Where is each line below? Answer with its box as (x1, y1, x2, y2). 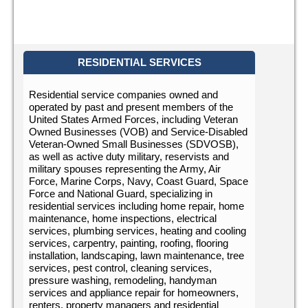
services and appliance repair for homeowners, (29, 286, 239, 298)
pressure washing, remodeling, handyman (29, 274, 217, 286)
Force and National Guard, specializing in (29, 187, 212, 199)
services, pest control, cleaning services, (29, 261, 212, 274)
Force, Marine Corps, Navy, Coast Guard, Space (29, 175, 248, 187)
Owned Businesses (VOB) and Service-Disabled (29, 125, 247, 137)
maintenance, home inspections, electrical (29, 212, 217, 224)
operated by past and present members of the (29, 100, 233, 113)
